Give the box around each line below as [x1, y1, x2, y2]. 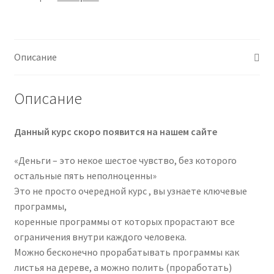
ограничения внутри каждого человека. [13, 231, 187, 243]
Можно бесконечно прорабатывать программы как [13, 246, 239, 259]
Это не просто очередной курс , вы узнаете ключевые [13, 185, 247, 198]
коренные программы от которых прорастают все [13, 215, 235, 228]
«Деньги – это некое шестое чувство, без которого [13, 154, 237, 167]
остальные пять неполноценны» [13, 169, 157, 182]
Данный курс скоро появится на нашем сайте [13, 125, 217, 138]
